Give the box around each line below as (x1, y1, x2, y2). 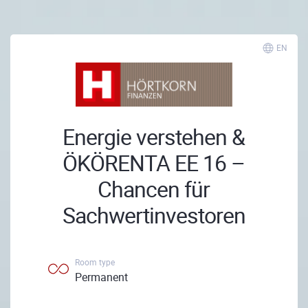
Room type (75, 256, 115, 267)
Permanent (75, 269, 128, 285)
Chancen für (98, 174, 210, 203)
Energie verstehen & (63, 122, 245, 151)
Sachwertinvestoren (62, 200, 245, 230)
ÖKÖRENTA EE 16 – (63, 148, 245, 177)
